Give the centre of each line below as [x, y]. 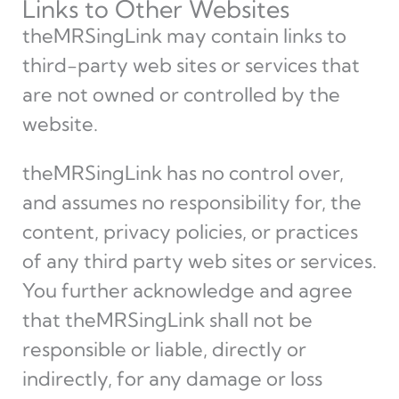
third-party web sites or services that [191, 65]
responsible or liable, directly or [164, 349]
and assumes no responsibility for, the [191, 202]
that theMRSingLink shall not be [167, 320]
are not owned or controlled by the [181, 94]
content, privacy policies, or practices [190, 232]
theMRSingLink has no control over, [183, 173]
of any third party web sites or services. [199, 261]
